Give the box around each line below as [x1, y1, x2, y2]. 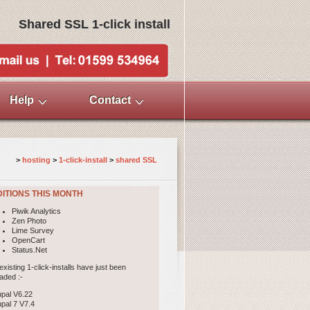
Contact [89, 94, 131, 106]
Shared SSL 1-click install [19, 17, 170, 31]
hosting [22, 156, 53, 164]
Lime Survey [12, 226, 54, 235]
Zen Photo [12, 217, 46, 225]
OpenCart [12, 236, 45, 244]
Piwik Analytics [12, 207, 61, 215]
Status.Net [12, 246, 47, 254]
